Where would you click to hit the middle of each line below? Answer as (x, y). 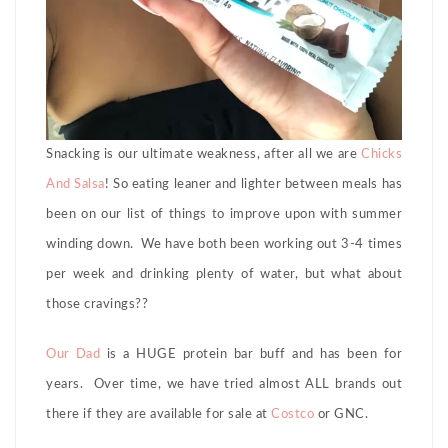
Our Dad (73, 355)
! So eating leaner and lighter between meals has (253, 185)
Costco (292, 415)
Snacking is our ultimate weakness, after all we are (203, 155)
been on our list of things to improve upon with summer (224, 215)
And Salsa (75, 185)
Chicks (381, 155)
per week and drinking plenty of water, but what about (224, 275)
